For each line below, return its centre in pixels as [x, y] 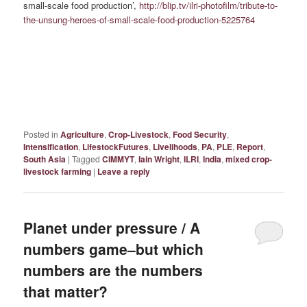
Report [250, 146]
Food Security [200, 134]
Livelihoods [175, 146]
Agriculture [83, 134]
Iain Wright [159, 159]
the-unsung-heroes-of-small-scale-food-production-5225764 [139, 20]
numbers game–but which [114, 248]
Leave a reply [124, 171]
